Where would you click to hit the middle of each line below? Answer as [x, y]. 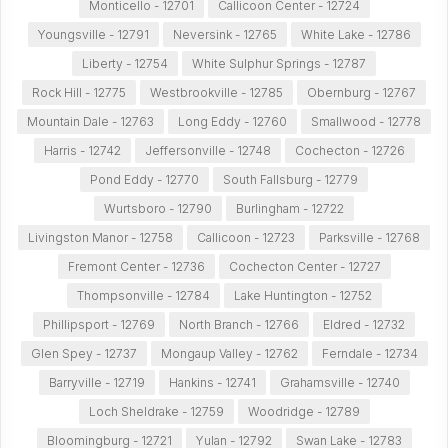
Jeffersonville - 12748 [207, 150]
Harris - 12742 [82, 150]
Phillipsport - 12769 [99, 324]
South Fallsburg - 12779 [290, 179]
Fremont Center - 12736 [136, 266]
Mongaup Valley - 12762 [229, 353]
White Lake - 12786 [355, 34]
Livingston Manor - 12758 [100, 237]
